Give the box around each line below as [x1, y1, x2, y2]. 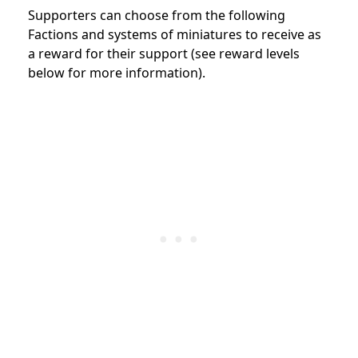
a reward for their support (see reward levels [28, 45, 300, 63]
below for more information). [28, 64, 205, 82]
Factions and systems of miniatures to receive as [28, 26, 321, 44]
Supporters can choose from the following [28, 6, 285, 25]
